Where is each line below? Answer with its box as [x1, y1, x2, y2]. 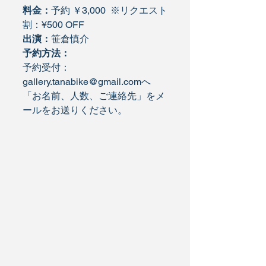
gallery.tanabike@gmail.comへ [23, 76, 151, 87]
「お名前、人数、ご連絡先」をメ [23, 90, 165, 102]
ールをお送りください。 [23, 104, 127, 116]
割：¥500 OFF [23, 19, 84, 30]
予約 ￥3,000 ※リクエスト [51, 5, 167, 16]
